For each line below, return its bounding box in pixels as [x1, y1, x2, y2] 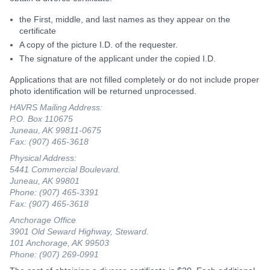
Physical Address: [10, 152, 77, 163]
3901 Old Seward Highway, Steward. [10, 226, 149, 236]
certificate [19, 25, 56, 36]
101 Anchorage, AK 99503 [10, 237, 109, 248]
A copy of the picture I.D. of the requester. [19, 39, 178, 49]
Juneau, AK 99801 [10, 175, 80, 186]
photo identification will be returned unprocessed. [10, 86, 196, 96]
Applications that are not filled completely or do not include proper [10, 74, 259, 84]
